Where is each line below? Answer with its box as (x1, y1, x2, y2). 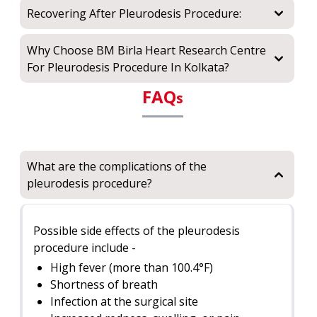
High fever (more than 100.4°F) (50, 260, 213, 275)
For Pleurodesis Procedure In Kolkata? (27, 59, 229, 75)
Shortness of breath (50, 277, 158, 292)
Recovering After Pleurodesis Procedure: (27, 6, 241, 21)
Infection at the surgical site (50, 294, 198, 309)
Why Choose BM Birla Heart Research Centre (27, 42, 266, 58)
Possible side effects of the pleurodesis (33, 223, 240, 238)
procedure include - (33, 240, 139, 255)
